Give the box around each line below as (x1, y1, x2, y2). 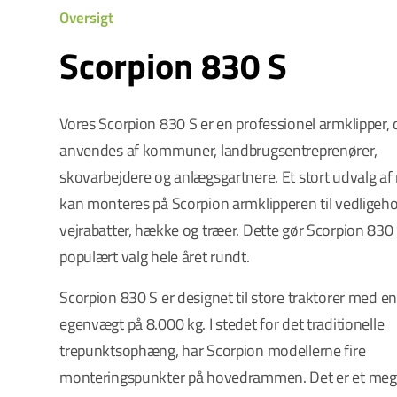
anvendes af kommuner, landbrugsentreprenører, (59, 138, 378, 162)
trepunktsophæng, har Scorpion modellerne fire (59, 339, 366, 362)
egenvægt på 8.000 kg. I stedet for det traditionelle (59, 312, 385, 336)
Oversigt (59, 6, 114, 29)
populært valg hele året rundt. (59, 245, 250, 269)
